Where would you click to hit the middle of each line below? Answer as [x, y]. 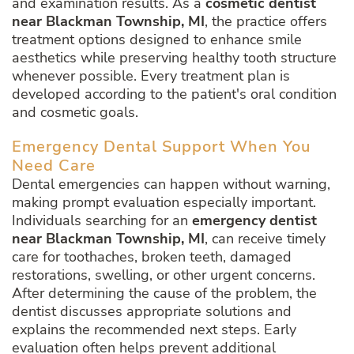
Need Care [54, 166]
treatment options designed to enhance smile [157, 40]
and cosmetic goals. [75, 113]
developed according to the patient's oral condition [174, 94]
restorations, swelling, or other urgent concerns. [164, 275]
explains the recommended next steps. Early [154, 330]
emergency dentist [254, 221]
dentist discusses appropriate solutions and [152, 312]
